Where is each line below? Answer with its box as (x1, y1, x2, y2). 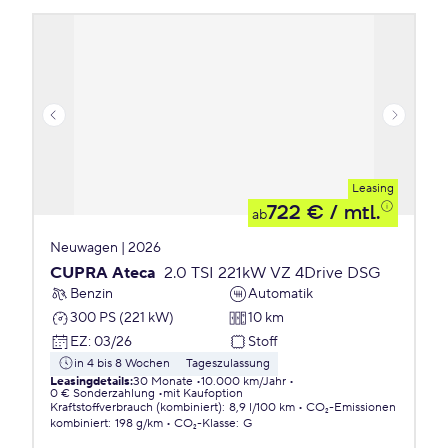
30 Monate (133, 374, 193, 389)
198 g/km (115, 416, 163, 431)
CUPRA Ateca (50, 263, 156, 283)
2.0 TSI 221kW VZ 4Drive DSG (164, 263, 381, 283)
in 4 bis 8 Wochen (74, 356, 170, 371)
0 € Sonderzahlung (50, 386, 155, 401)
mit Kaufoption (163, 386, 243, 401)
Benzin (70, 284, 113, 303)
